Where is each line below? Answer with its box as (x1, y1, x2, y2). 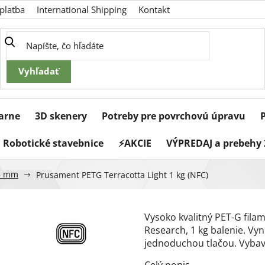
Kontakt (138, 4, 170, 15)
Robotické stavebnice (3, 137, 104, 150)
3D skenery (35, 109, 87, 123)
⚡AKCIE (118, 137, 151, 150)
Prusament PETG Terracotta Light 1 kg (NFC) (36, 169, 208, 180)
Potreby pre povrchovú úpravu (102, 109, 245, 123)
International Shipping (37, 4, 127, 15)
